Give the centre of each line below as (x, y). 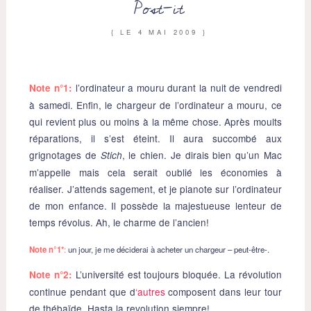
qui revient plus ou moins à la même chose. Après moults (155, 121)
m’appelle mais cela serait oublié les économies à (155, 172)
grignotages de (65, 154)
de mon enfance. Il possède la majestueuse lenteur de (155, 205)
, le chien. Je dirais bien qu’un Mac (202, 154)
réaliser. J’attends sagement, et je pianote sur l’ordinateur (155, 188)
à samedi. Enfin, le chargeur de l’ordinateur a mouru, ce (155, 104)
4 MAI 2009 (168, 32)
